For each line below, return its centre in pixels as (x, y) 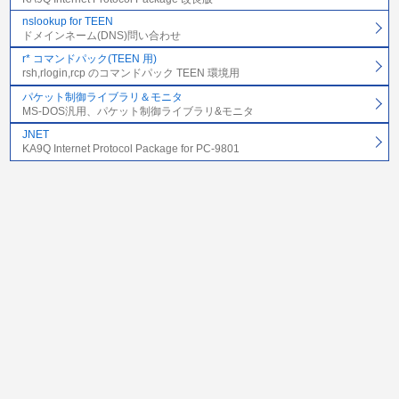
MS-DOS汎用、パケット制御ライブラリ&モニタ (138, 111)
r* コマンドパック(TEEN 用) (89, 59)
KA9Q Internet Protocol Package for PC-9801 (130, 149)
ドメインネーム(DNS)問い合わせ (101, 36)
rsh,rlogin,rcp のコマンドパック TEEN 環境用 (130, 73)
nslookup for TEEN (67, 21)
